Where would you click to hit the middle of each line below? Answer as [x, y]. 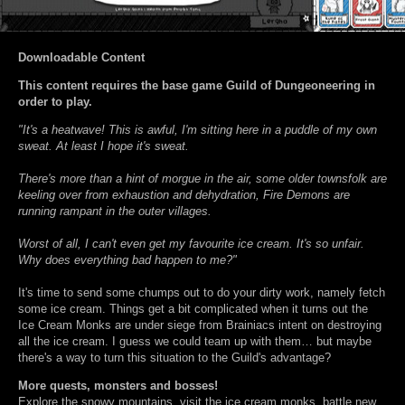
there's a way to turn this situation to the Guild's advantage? [174, 358]
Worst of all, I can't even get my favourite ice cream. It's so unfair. [191, 244]
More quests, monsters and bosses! [118, 386]
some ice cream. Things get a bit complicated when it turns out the [193, 309]
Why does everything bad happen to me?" [127, 260]
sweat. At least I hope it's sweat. [104, 146]
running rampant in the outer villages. [115, 212]
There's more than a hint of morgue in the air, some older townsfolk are [202, 179]
